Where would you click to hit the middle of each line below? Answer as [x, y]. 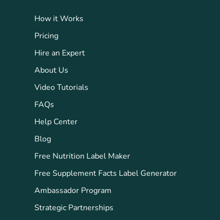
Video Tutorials [61, 87]
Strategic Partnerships [74, 207]
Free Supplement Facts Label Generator [105, 173]
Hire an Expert [59, 53]
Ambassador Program [73, 190]
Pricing [46, 36]
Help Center [56, 122]
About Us [51, 70]
